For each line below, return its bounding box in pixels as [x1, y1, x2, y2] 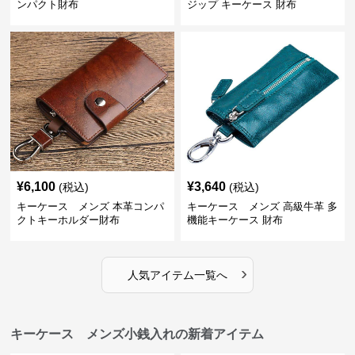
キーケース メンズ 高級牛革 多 [186, 200, 338, 212]
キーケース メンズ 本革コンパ [17, 200, 165, 212]
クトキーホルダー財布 [17, 214, 120, 226]
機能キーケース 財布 [186, 214, 283, 226]
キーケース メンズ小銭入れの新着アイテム [10, 327, 265, 341]
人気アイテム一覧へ [127, 269, 227, 281]
